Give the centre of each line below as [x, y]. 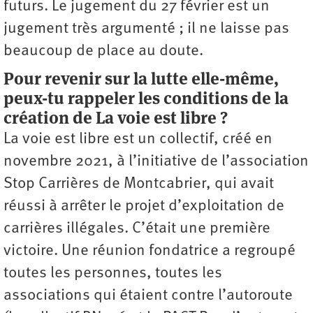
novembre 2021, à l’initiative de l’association [156, 161]
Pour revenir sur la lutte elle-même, [141, 78]
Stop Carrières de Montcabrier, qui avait [139, 184]
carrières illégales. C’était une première [137, 228]
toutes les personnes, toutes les [113, 273]
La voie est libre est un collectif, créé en [138, 139]
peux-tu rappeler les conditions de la [146, 98]
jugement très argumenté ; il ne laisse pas [146, 29]
